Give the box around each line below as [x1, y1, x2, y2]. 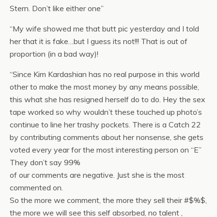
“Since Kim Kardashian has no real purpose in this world [10, 69, 200, 79]
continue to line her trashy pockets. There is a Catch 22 [10, 119, 201, 129]
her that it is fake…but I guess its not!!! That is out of [10, 36, 187, 46]
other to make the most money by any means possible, [10, 81, 199, 92]
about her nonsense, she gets [101, 132, 203, 142]
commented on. [10, 182, 63, 192]
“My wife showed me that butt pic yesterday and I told [10, 23, 199, 33]
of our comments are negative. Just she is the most [10, 170, 185, 180]
